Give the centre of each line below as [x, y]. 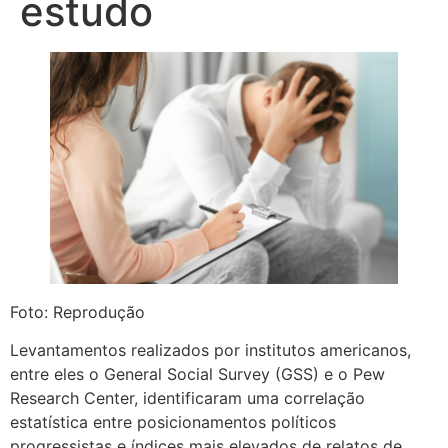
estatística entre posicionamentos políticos [173, 422]
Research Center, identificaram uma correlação [187, 398]
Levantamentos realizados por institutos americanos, [210, 350]
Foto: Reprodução [77, 312]
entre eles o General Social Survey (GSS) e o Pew [197, 374]
